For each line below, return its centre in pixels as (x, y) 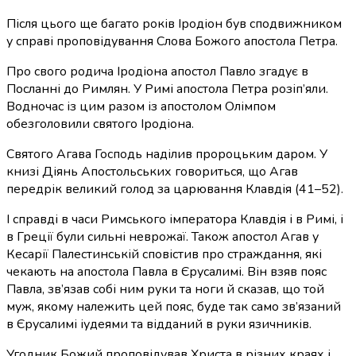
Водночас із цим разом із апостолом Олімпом (141, 106)
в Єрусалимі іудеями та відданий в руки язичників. (159, 324)
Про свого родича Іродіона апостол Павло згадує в (157, 71)
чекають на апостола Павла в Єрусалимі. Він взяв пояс (166, 271)
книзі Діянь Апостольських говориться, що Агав (152, 171)
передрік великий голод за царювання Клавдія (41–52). (175, 189)
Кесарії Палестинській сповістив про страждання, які (164, 254)
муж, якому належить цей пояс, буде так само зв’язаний (174, 306)
